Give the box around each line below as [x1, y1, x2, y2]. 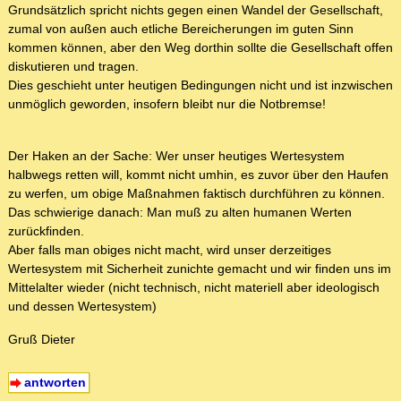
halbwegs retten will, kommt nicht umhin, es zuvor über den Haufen [8, 167, 388, 183]
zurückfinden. [8, 224, 84, 239]
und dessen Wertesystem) [8, 299, 157, 314]
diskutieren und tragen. [8, 59, 139, 74]
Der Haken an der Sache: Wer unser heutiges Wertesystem [8, 149, 345, 164]
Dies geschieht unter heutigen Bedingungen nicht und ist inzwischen [8, 78, 393, 93]
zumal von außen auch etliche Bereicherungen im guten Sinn [8, 21, 354, 37]
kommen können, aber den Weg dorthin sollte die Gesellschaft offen [8, 40, 393, 55]
